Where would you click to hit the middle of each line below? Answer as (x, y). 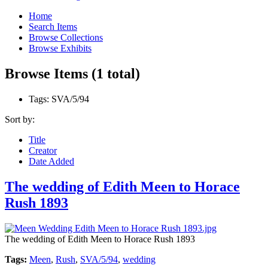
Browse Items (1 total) (72, 74)
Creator (43, 150)
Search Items (53, 27)
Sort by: (20, 119)
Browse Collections (66, 38)
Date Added (51, 161)
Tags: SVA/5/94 (59, 99)
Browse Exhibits (60, 48)
